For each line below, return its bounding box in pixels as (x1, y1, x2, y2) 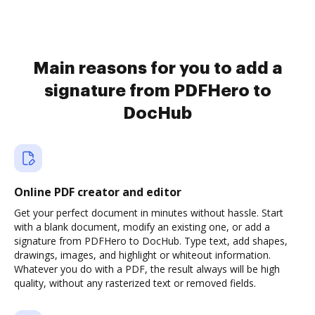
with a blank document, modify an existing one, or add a (14, 220, 270, 233)
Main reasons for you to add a (32, 60, 283, 77)
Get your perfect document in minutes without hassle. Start (14, 206, 283, 219)
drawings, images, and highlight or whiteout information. (14, 248, 271, 262)
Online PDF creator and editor (14, 184, 181, 200)
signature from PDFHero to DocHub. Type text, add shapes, (14, 234, 288, 247)
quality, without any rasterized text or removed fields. (14, 276, 256, 290)
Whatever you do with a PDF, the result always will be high (14, 262, 280, 276)
